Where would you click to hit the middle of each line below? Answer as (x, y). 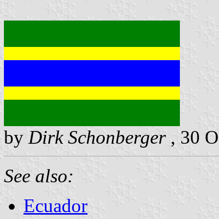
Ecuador (55, 205)
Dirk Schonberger (97, 137)
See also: (39, 175)
